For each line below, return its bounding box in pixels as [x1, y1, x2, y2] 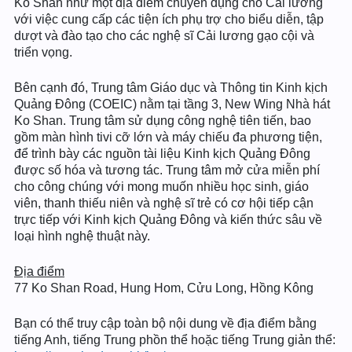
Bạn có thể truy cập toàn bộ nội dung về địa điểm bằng [14, 317, 317, 330]
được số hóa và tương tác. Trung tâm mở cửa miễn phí [14, 163, 320, 177]
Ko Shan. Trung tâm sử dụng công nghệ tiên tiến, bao [14, 114, 311, 127]
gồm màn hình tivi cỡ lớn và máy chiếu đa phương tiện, [14, 130, 322, 144]
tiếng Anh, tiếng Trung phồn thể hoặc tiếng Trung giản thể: [14, 333, 335, 346]
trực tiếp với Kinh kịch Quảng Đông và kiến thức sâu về [14, 213, 322, 226]
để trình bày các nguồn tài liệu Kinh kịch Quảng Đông [14, 147, 310, 160]
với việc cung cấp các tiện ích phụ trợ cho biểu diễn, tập [14, 13, 324, 26]
